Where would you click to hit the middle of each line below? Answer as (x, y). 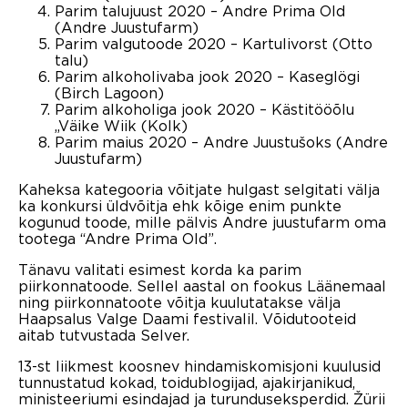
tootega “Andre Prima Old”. (117, 238)
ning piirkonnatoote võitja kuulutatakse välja (179, 302)
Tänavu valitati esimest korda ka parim (160, 269)
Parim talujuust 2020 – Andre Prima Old (200, 10)
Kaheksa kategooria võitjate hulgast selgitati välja (199, 189)
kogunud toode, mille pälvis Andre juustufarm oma (202, 222)
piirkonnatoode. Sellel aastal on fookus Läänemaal (202, 286)
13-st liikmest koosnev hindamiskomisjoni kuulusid (199, 366)
